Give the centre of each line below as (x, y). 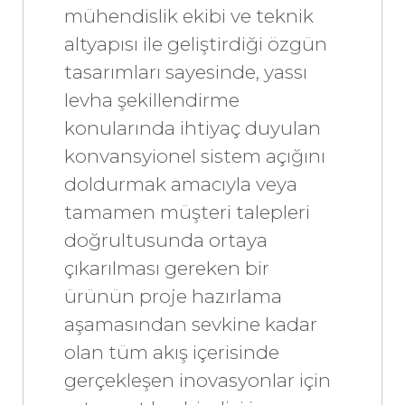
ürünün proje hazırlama (173, 296)
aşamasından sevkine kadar (191, 324)
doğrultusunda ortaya (166, 240)
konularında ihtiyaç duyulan (193, 127)
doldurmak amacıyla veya (181, 184)
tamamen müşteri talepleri (187, 212)
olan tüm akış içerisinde (172, 352)
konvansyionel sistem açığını (195, 155)
